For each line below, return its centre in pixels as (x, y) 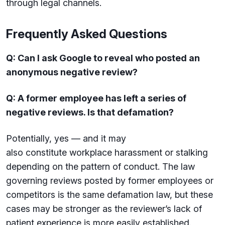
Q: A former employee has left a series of (96, 98)
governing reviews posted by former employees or (110, 181)
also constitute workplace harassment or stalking (107, 152)
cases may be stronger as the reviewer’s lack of (104, 209)
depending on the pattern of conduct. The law (100, 166)
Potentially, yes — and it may (66, 138)
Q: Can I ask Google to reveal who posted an (103, 58)
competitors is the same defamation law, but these (109, 195)
